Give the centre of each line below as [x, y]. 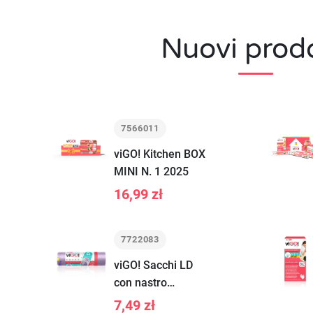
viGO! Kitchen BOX [159, 154]
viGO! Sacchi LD [153, 265]
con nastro [140, 283]
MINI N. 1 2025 [151, 172]
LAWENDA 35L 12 [158, 300]
